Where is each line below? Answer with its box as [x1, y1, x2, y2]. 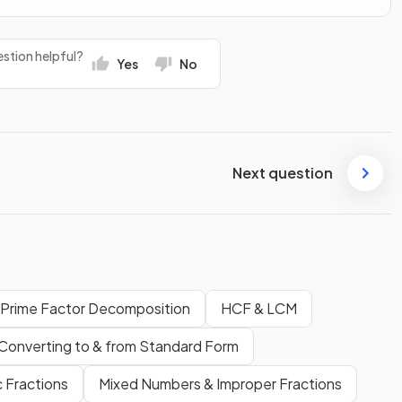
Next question [232, 163, 333, 183]
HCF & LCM [221, 298, 297, 318]
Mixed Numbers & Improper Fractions [99, 373, 342, 393]
